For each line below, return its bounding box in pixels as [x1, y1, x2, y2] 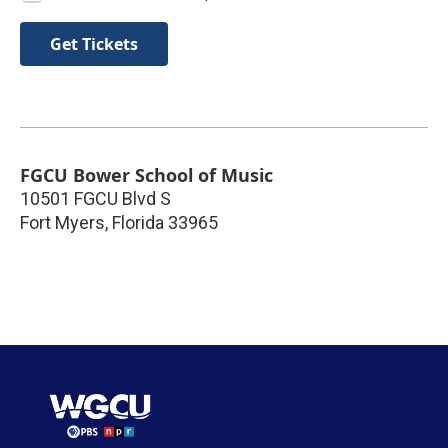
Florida [112, 212, 164, 234]
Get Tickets [50, 33, 138, 56]
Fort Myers [20, 212, 105, 234]
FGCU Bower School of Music [20, 163, 273, 188]
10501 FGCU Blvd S [20, 188, 171, 210]
